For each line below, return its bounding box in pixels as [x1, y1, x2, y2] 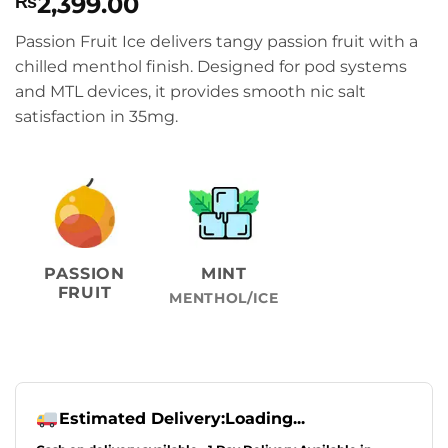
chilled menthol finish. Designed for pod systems [15, 56, 407, 76]
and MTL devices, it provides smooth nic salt [15, 81, 366, 101]
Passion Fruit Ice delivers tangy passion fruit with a [15, 31, 418, 51]
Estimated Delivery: [58, 409, 225, 429]
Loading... [224, 409, 305, 429]
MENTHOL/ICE [169, 289, 279, 306]
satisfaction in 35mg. [15, 106, 178, 126]
